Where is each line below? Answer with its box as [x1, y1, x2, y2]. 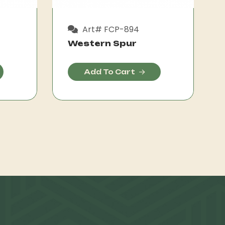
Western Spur [67, 38, 137, 48]
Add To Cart [83, 67, 135, 76]
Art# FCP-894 [80, 23, 139, 35]
